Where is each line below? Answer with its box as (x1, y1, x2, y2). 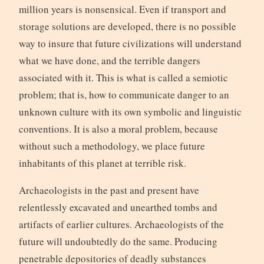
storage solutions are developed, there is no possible (18, 19, 236, 33)
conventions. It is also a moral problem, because (18, 121, 218, 136)
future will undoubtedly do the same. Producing (18, 234, 217, 248)
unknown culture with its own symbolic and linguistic (18, 104, 242, 118)
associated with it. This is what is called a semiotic (18, 70, 228, 84)
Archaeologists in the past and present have (18, 183, 199, 197)
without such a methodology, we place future (18, 138, 205, 153)
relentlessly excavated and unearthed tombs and (18, 200, 217, 214)
